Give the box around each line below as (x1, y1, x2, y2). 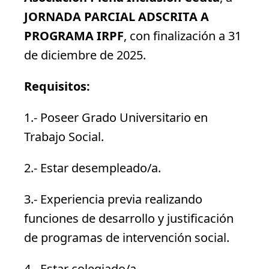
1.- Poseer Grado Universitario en (24, 109, 208, 125)
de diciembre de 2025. (24, 46, 146, 63)
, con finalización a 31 (124, 27, 241, 44)
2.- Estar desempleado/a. (24, 159, 161, 176)
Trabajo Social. (24, 128, 104, 145)
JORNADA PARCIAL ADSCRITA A (24, 8, 209, 25)
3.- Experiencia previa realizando (24, 190, 202, 207)
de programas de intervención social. (24, 229, 229, 246)
